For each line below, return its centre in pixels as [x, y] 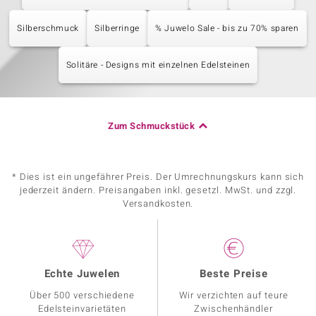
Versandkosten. [158, 203]
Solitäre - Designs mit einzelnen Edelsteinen [158, 65]
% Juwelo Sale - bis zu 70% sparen [227, 28]
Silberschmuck [48, 28]
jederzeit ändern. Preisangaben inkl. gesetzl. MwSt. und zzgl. [158, 190]
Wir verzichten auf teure [233, 295]
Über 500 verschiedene [82, 295]
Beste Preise [233, 274]
